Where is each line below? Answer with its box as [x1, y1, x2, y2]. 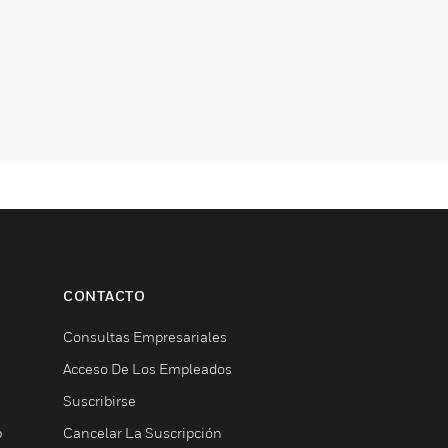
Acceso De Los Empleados [63, 360, 232, 377]
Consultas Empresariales [63, 328, 227, 345]
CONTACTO [63, 287, 145, 304]
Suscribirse [63, 392, 136, 409]
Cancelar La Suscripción [63, 424, 222, 441]
